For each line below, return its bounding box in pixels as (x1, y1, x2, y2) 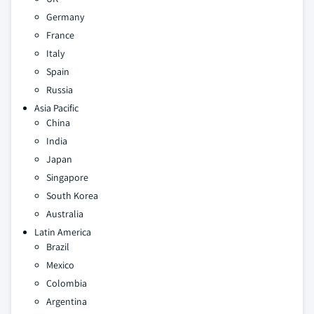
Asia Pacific (34, 101, 78, 114)
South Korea (46, 189, 98, 202)
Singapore (46, 170, 88, 184)
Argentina (46, 294, 87, 308)
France (46, 28, 74, 41)
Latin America (34, 225, 91, 238)
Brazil (46, 240, 69, 253)
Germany (46, 10, 84, 23)
